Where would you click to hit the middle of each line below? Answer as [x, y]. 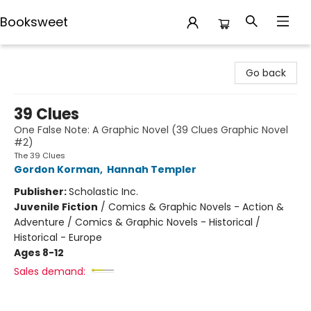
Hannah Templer [152, 169]
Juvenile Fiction [56, 207]
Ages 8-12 [39, 253]
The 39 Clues [40, 155]
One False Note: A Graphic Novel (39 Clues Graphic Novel [151, 130]
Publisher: [41, 192]
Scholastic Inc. [103, 192]
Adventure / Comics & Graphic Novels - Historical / [137, 222]
